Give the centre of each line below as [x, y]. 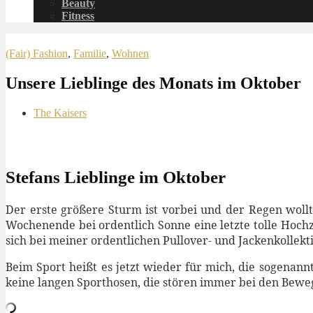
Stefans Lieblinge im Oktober [116, 177]
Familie [90, 53]
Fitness [78, 16]
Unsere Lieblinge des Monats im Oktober [153, 83]
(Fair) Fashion [37, 53]
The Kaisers [60, 112]
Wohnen [130, 53]
